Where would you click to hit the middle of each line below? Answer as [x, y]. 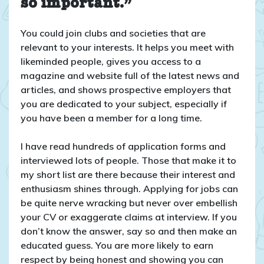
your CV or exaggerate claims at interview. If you [129, 217]
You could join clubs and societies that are [113, 33]
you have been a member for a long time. [111, 118]
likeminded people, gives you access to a [111, 61]
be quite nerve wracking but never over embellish [129, 202]
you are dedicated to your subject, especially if [124, 103]
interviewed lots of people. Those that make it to [128, 160]
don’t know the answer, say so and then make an [129, 231]
